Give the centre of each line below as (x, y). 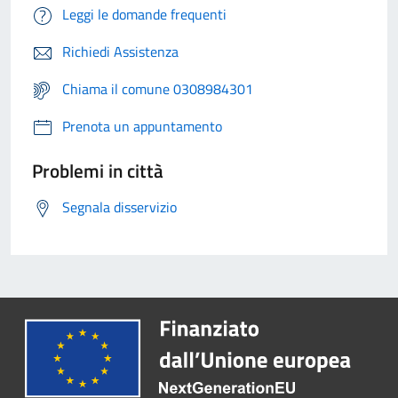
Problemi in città (98, 171)
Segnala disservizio (119, 207)
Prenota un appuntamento (142, 127)
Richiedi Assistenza (120, 52)
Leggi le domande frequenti (144, 15)
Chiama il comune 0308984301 (158, 89)
